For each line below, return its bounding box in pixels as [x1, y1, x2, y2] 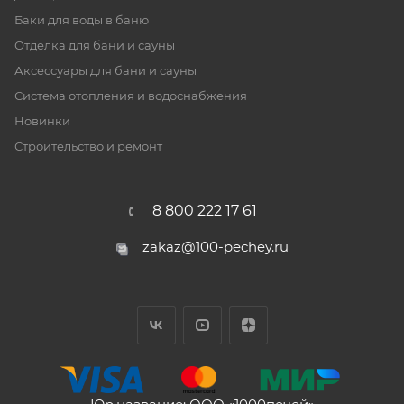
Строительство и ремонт [14, 139, 162, 153]
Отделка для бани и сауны [14, 38, 175, 52]
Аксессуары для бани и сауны [14, 63, 197, 78]
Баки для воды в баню [14, 13, 149, 27]
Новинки [14, 114, 70, 128]
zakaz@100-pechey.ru [142, 238, 289, 255]
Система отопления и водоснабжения [14, 88, 247, 103]
